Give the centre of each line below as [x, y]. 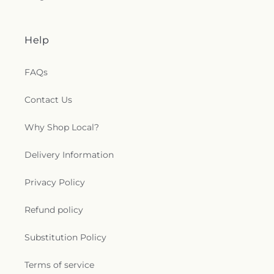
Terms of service [59, 265]
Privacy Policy [55, 182]
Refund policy [54, 210]
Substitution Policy [65, 237]
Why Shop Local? [62, 127]
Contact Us [48, 100]
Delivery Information [69, 155]
